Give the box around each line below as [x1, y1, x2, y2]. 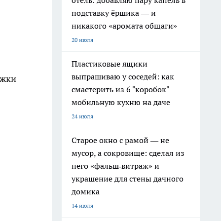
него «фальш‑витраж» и [72, 161, 159, 171]
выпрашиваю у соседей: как [72, 72, 174, 81]
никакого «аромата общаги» [72, 21, 177, 31]
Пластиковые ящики [72, 59, 147, 69]
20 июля [72, 36, 93, 43]
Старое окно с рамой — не [72, 135, 169, 145]
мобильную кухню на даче [72, 97, 170, 107]
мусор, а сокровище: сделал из [72, 148, 184, 158]
